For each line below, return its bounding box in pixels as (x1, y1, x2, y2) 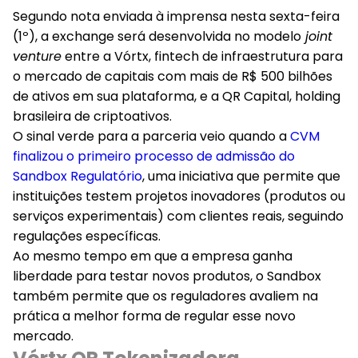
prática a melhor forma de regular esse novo (13, 307, 296, 325)
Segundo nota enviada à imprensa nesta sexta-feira (13, 7, 340, 26)
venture (13, 47, 62, 66)
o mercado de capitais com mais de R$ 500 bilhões (13, 67, 332, 86)
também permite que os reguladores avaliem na (13, 287, 318, 305)
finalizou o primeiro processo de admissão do (13, 147, 295, 165)
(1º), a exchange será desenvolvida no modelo (13, 27, 301, 46)
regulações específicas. (13, 227, 161, 245)
